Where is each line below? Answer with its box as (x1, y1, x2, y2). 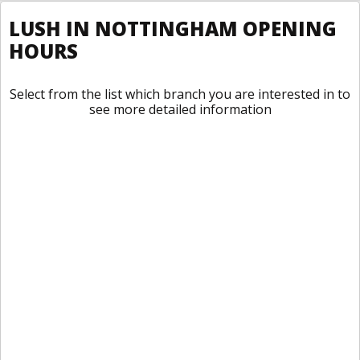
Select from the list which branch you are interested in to (10, 85, 350, 103)
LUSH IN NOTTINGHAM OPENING (9, 15, 337, 42)
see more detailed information (88, 100, 272, 118)
